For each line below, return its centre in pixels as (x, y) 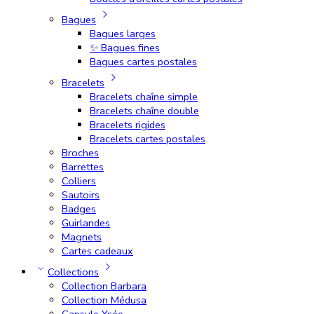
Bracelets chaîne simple (144, 96)
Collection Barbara (104, 286)
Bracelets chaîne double (144, 110)
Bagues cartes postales (143, 61)
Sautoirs (81, 194)
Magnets (82, 237)
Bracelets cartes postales (148, 138)
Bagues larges (123, 33)
